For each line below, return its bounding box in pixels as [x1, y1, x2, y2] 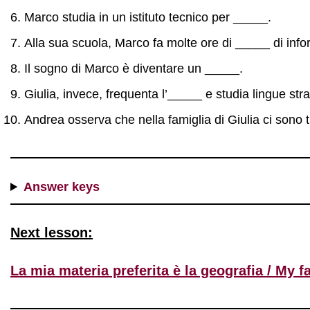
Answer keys [24, 180, 100, 194]
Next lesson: [10, 225, 93, 240]
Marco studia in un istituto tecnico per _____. [24, 10, 271, 24]
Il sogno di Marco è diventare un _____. [24, 62, 243, 75]
